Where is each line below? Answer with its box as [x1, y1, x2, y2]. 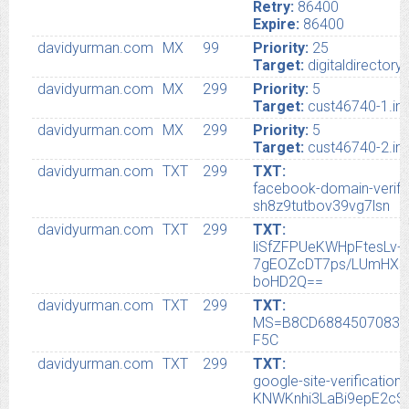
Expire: [253, 16, 300, 34]
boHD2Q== [253, 273, 324, 291]
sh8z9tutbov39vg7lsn [253, 197, 391, 215]
